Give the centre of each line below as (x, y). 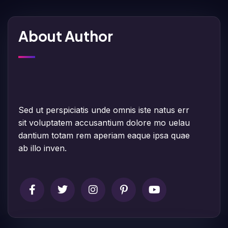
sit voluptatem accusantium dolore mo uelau (104, 122)
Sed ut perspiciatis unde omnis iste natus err (104, 110)
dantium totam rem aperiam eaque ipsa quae (104, 135)
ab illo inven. (42, 148)
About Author (66, 36)
